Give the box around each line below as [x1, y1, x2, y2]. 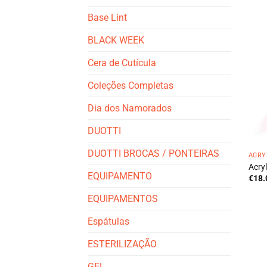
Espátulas [88, 215, 129, 227]
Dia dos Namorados [88, 102, 172, 114]
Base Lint [88, 11, 127, 23]
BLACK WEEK [88, 34, 144, 46]
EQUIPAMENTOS [88, 193, 158, 204]
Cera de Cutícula [88, 57, 156, 69]
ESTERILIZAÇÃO [88, 238, 157, 250]
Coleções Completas [88, 79, 173, 91]
